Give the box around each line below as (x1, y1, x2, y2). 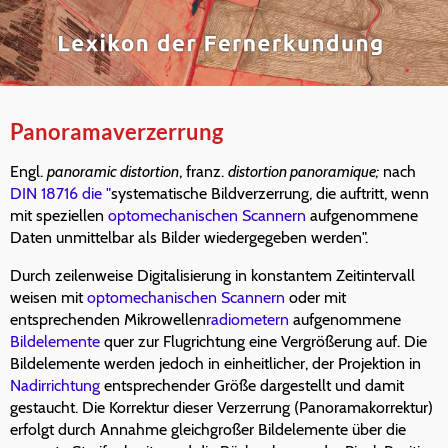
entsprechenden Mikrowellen (10, 310, 206, 330)
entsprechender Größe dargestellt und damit (100, 376, 404, 396)
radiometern (206, 310, 289, 330)
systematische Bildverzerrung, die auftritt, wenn (111, 184, 429, 204)
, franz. (179, 162, 228, 182)
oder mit (285, 288, 346, 308)
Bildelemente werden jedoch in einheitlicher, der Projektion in (10, 354, 421, 374)
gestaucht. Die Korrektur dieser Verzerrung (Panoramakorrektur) (10, 398, 433, 418)
